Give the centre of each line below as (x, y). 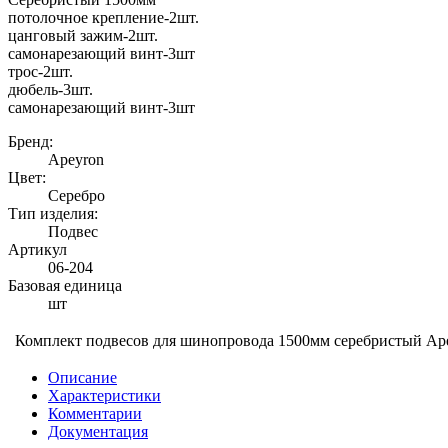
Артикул (37, 249)
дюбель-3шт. (50, 89)
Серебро (76, 195)
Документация (98, 431)
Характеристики (104, 395)
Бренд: (30, 141)
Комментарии (95, 413)
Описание (82, 377)
